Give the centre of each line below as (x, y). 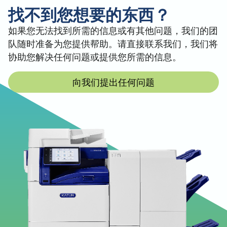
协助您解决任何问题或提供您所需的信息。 (95, 56)
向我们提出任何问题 (113, 82)
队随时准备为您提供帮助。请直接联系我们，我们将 (113, 43)
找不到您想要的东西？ (89, 14)
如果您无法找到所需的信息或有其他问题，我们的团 (113, 30)
